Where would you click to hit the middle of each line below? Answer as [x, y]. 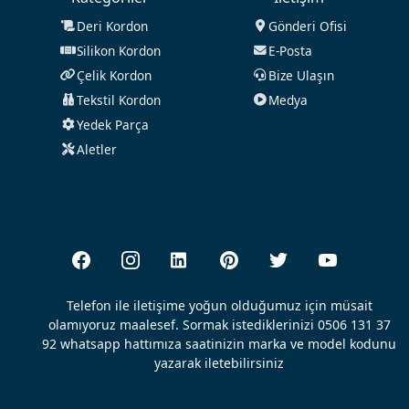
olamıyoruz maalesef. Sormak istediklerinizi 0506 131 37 [219, 324]
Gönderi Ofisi [307, 26]
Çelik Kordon [114, 75]
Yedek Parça [112, 124]
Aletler [96, 149]
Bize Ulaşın [301, 75]
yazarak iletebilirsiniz [219, 362]
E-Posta [290, 50]
